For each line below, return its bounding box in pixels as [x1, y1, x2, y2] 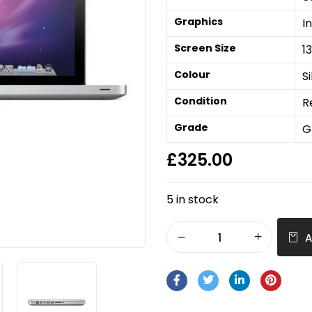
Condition [174, 94, 227, 108]
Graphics [174, 15, 223, 29]
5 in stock [166, 192, 219, 208]
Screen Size [174, 41, 236, 55]
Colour [174, 68, 210, 81]
